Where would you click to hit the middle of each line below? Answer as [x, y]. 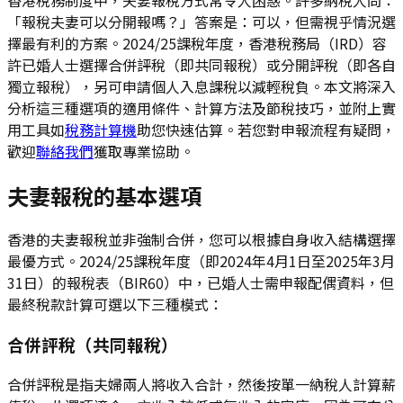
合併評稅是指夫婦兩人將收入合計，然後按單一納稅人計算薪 [201, 384]
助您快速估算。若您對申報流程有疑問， [266, 129]
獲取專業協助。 [144, 151]
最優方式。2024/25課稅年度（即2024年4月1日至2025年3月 [201, 261]
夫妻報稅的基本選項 [104, 195]
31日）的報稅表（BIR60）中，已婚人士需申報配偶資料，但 [201, 283]
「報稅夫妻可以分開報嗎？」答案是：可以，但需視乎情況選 [201, 21]
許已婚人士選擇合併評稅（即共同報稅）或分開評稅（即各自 [201, 64]
